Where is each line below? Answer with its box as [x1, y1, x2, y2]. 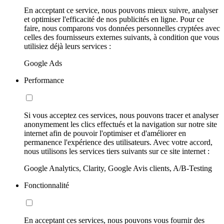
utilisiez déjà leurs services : [24, 42, 111, 51]
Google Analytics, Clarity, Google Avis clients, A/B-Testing [24, 164, 212, 173]
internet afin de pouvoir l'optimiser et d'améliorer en [24, 129, 186, 138]
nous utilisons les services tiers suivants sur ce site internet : [24, 147, 209, 156]
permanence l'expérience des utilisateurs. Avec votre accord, [24, 138, 212, 147]
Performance [24, 76, 64, 85]
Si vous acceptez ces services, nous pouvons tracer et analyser [24, 111, 218, 120]
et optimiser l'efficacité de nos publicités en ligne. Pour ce [24, 15, 204, 24]
